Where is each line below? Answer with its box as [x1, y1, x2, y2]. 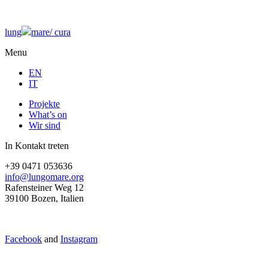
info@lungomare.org [5, 171, 84, 182]
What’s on [29, 109, 67, 120]
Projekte [29, 98, 60, 109]
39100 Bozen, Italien [5, 193, 84, 203]
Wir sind [29, 120, 60, 130]
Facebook [5, 233, 42, 244]
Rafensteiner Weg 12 [5, 182, 84, 193]
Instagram [60, 233, 98, 244]
